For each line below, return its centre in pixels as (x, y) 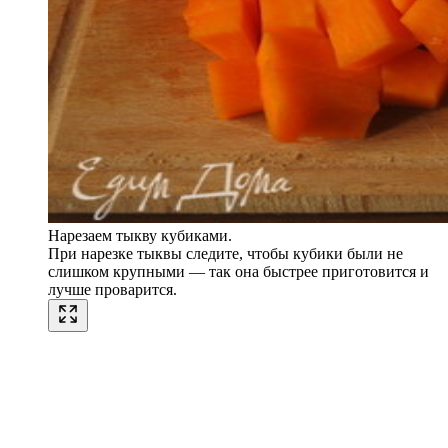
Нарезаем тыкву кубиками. (140, 236)
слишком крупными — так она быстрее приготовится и (238, 272)
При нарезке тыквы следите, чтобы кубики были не (225, 254)
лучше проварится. (112, 290)
